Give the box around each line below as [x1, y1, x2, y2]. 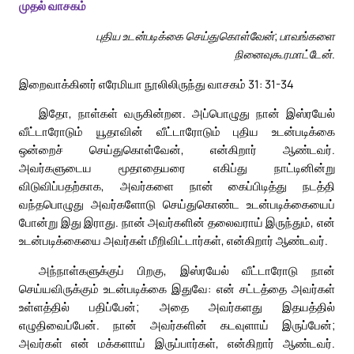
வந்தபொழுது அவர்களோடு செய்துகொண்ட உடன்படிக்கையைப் [19, 196, 335, 213]
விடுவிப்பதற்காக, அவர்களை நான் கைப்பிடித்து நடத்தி [19, 178, 335, 194]
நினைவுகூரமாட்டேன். [235, 45, 335, 62]
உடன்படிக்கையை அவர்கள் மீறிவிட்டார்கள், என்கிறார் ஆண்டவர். [19, 232, 328, 249]
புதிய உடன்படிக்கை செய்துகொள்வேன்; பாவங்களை [96, 27, 335, 43]
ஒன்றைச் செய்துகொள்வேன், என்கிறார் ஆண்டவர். [19, 141, 335, 158]
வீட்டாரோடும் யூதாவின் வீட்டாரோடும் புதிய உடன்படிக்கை [19, 123, 335, 140]
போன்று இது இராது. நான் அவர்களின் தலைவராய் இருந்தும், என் [19, 214, 335, 231]
